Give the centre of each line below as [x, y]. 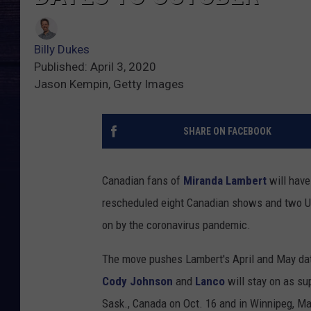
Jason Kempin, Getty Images [109, 84]
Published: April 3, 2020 [95, 67]
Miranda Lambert [225, 181]
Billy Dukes [62, 50]
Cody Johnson [137, 281]
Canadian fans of [143, 181]
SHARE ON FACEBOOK [227, 132]
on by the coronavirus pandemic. [176, 225]
